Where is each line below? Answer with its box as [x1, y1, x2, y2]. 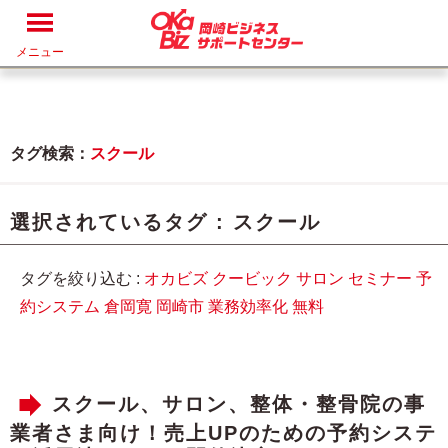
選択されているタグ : [10, 211, 233, 233]
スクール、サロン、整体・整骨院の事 [52, 393, 426, 416]
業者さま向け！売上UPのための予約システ [10, 422, 437, 444]
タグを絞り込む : [20, 270, 144, 287]
